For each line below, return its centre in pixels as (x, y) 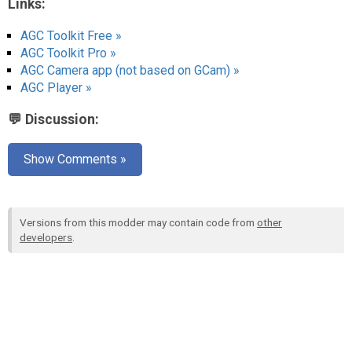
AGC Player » (56, 87)
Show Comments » (75, 159)
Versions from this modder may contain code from (138, 222)
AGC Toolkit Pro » (68, 53)
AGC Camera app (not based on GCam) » (130, 70)
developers (46, 237)
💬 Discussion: (53, 120)
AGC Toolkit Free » (71, 35)
